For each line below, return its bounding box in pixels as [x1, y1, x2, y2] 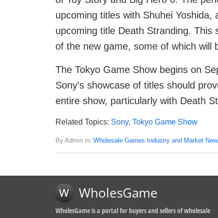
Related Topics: [55, 118, 111, 127]
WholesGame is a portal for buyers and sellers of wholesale [55, 206, 210, 216]
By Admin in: [55, 137, 93, 145]
